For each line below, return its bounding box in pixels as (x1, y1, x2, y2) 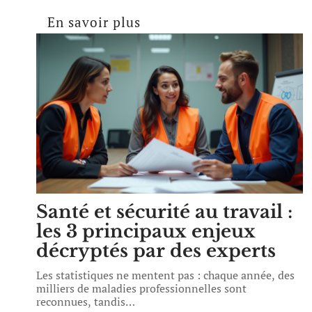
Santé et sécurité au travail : (36, 201, 292, 223)
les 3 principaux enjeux (36, 220, 256, 242)
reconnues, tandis (36, 294, 125, 309)
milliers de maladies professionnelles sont (36, 281, 247, 296)
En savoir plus (47, 13, 141, 31)
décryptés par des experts (36, 240, 276, 262)
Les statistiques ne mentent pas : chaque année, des (36, 267, 295, 283)
